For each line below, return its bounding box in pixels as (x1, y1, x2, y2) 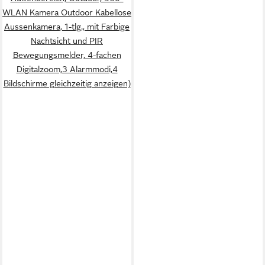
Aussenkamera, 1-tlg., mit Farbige (4, 22, 130, 31)
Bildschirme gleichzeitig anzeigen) (3, 79, 131, 88)
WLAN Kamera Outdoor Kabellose (2, 8, 131, 17)
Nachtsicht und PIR (31, 36, 103, 46)
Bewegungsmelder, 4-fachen (12, 50, 121, 60)
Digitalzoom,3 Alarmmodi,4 (16, 64, 118, 74)
